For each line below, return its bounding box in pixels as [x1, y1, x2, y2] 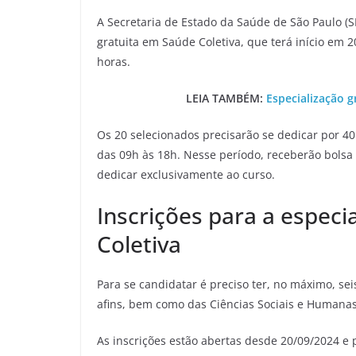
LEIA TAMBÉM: [186, 90, 266, 106]
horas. [97, 53, 130, 69]
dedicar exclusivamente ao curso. [97, 166, 275, 182]
